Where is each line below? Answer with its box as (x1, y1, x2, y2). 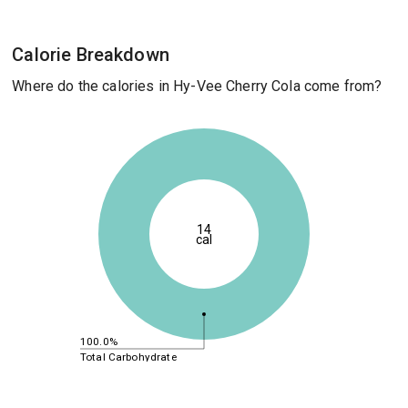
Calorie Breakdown (12, 44, 169, 66)
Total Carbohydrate (79, 350, 177, 363)
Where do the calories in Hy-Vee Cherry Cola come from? (12, 77, 382, 95)
